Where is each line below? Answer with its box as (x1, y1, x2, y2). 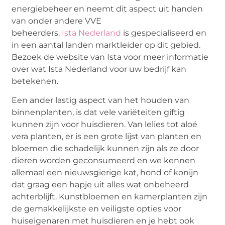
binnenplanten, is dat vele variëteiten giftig (12, 107, 185, 118)
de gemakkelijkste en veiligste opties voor (12, 204, 182, 214)
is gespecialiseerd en (121, 28, 207, 38)
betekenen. (12, 76, 59, 86)
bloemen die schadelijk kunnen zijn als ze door (12, 144, 199, 154)
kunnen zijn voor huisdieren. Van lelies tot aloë (12, 120, 198, 130)
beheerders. (12, 28, 62, 38)
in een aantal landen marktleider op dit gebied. (12, 40, 201, 50)
